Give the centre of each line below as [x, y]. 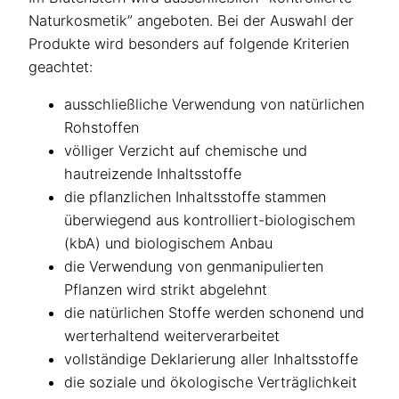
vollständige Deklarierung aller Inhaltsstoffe [211, 359]
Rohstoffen [102, 128]
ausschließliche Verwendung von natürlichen [214, 105]
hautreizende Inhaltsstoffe [153, 174]
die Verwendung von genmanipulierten [194, 267]
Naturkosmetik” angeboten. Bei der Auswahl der [191, 20]
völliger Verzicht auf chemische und [186, 151]
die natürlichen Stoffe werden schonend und [214, 313]
